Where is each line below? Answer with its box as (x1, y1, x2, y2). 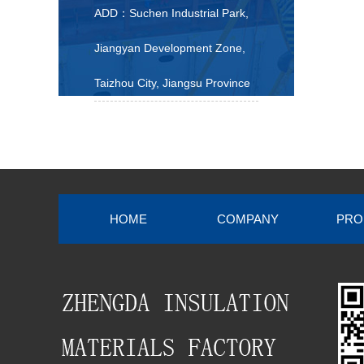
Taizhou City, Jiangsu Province (94, 76, 250, 89)
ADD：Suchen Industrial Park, (94, 6, 249, 19)
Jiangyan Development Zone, (94, 41, 245, 54)
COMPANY (216, 212, 279, 226)
